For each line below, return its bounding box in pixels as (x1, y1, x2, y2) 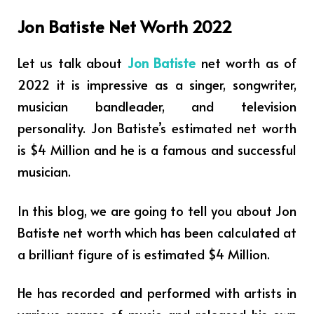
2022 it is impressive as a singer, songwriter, (18, 74, 296, 93)
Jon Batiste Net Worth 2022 (18, 14, 232, 38)
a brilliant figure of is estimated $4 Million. (18, 244, 270, 263)
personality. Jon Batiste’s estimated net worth (18, 118, 296, 137)
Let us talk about (18, 53, 123, 71)
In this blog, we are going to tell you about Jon (18, 200, 296, 219)
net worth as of (200, 53, 297, 71)
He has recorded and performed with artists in (18, 283, 296, 302)
